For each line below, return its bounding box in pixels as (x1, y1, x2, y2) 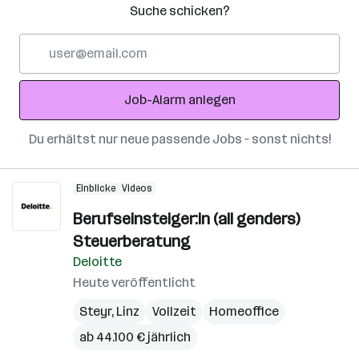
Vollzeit (152, 304, 196, 319)
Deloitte (73, 254, 122, 269)
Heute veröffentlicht (73, 275, 196, 290)
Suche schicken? (129, 3, 230, 18)
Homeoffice (209, 304, 279, 319)
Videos (122, 183, 152, 194)
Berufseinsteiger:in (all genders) (73, 209, 300, 228)
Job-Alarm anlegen (123, 92, 236, 107)
